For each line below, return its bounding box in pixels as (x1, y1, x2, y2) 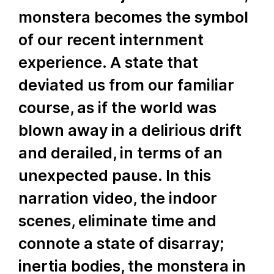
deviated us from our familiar (18, 76, 234, 94)
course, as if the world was (18, 98, 217, 117)
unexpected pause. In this (18, 166, 211, 185)
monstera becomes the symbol (18, 8, 248, 26)
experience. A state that (18, 53, 198, 72)
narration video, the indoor (18, 189, 217, 207)
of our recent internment (18, 31, 204, 49)
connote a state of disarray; (18, 234, 224, 253)
